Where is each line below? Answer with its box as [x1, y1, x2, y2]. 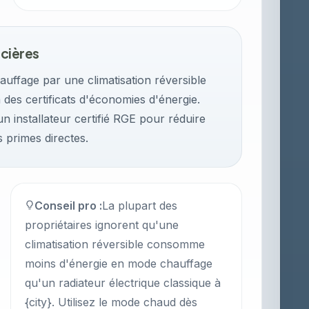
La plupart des [102, 199, 178, 212]
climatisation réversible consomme [25, 237, 206, 251]
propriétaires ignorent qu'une [25, 218, 179, 232]
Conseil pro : [34, 199, 103, 212]
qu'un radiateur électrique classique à [25, 276, 221, 290]
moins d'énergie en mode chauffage [25, 257, 213, 270]
